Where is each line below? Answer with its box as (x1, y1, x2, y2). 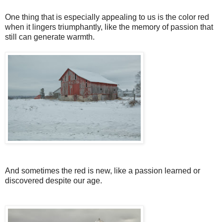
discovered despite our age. (5, 176, 102, 185)
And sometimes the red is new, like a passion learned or (5, 166, 200, 175)
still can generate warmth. (5, 32, 95, 41)
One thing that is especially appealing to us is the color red (5, 12, 209, 21)
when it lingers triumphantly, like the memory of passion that (5, 22, 213, 31)
